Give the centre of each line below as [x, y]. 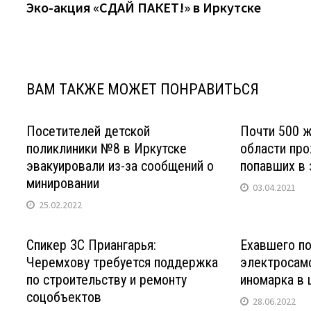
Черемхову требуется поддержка [123, 262]
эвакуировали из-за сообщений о [120, 166]
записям [65, 43]
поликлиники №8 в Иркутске [107, 148]
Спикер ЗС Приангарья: [92, 245]
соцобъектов [64, 297]
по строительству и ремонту [107, 279]
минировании [63, 183]
